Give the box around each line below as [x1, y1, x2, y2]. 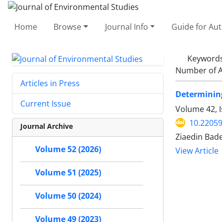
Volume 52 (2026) [35, 144, 101, 155]
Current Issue [20, 98, 71, 110]
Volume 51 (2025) [35, 167, 101, 178]
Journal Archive [20, 121, 73, 131]
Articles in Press [20, 78, 80, 89]
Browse [54, 21, 82, 32]
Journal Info [105, 21, 148, 32]
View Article [175, 145, 219, 156]
